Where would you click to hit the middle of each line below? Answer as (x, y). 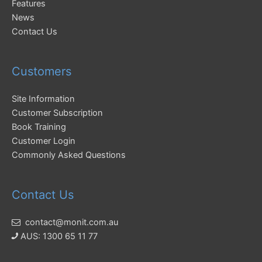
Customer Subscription (57, 113)
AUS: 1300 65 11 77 (58, 237)
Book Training (39, 127)
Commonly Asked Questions (69, 155)
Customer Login (44, 141)
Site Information (43, 99)
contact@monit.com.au (72, 223)
